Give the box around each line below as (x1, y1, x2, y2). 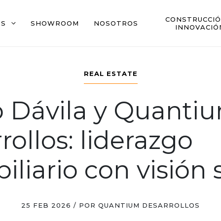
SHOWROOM (31, 19, 79, 27)
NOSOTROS (94, 19, 138, 27)
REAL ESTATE (83, 70, 138, 77)
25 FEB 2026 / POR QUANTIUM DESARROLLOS (21, 201, 200, 209)
